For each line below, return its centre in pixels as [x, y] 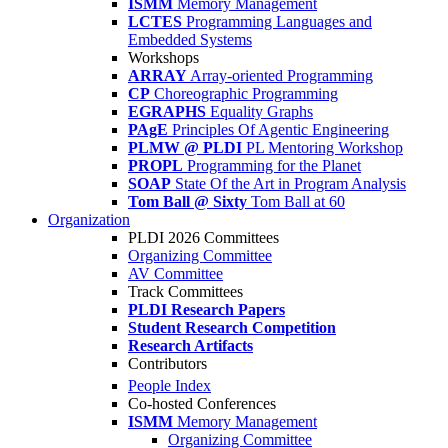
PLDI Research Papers [206, 309]
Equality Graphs [261, 111]
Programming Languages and [279, 21]
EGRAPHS [167, 111]
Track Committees [185, 291]
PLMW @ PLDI [185, 147]
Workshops [163, 57]
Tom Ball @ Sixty [189, 201]
